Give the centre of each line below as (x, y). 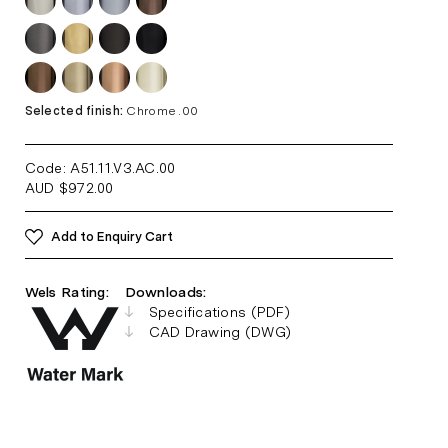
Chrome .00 (162, 111)
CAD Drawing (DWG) (220, 332)
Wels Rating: (66, 292)
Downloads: (165, 292)
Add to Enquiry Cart (111, 237)
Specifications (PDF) (219, 312)
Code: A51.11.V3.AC (90, 168)
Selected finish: (75, 111)
